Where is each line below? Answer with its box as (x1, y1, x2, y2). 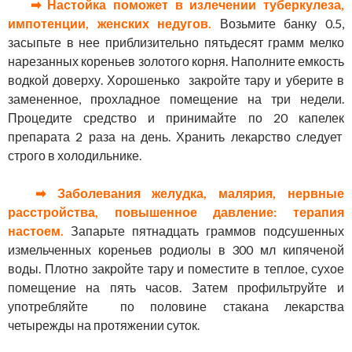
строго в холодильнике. (8, 148, 141, 163)
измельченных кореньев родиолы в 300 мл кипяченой (8, 242, 344, 258)
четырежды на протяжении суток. (8, 317, 200, 333)
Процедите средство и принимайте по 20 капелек (8, 110, 344, 126)
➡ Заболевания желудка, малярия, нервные (24, 185, 344, 201)
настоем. (8, 223, 64, 239)
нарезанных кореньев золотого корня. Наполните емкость (8, 53, 344, 69)
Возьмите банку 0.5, (219, 16, 345, 31)
